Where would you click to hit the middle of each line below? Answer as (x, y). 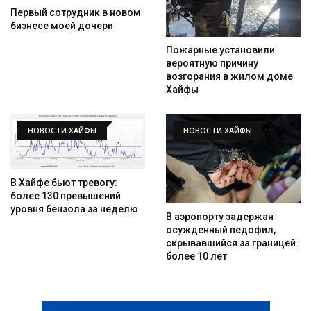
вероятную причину (212, 63)
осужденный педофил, (221, 230)
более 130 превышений (66, 196)
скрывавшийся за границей (231, 243)
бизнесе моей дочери (62, 25)
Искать (276, 152)
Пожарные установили (220, 50)
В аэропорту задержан (220, 217)
